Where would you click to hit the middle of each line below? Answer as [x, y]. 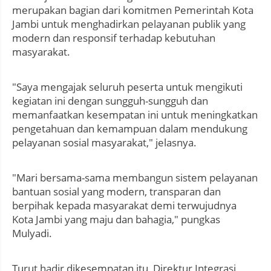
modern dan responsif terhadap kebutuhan [114, 38]
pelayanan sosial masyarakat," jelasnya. [106, 143]
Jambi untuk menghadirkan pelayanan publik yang [129, 24]
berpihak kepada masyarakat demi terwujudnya [124, 206]
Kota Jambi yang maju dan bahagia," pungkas [116, 220]
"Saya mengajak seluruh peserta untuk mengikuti [127, 87]
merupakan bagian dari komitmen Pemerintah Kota [133, 10]
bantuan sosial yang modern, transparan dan [116, 192]
